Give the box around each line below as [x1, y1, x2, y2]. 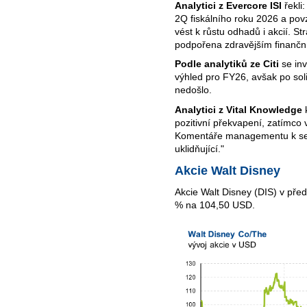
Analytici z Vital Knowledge [175, 104, 302, 116]
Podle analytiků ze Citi [175, 58, 282, 70]
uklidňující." [175, 143, 224, 155]
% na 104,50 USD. [175, 199, 255, 210]
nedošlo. [175, 84, 212, 96]
